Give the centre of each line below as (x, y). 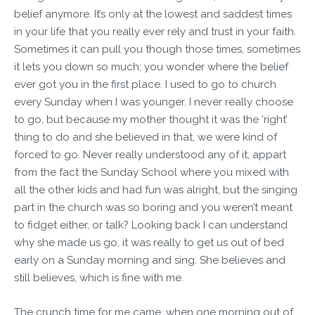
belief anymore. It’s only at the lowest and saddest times (153, 14)
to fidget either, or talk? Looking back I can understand (151, 225)
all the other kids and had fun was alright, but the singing (156, 189)
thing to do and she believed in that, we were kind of (146, 137)
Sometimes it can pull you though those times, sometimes (157, 49)
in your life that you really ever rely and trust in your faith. (155, 31)
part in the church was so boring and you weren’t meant (153, 207)
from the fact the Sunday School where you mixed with (152, 172)
